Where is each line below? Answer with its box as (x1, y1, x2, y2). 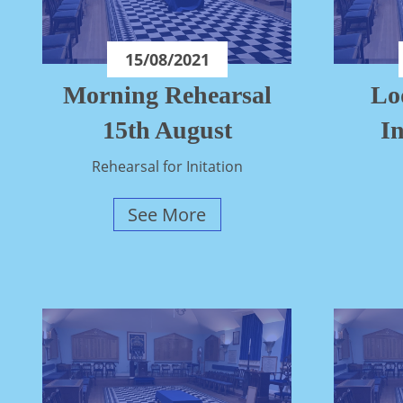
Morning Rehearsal (62, 81, 272, 110)
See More (128, 202, 207, 228)
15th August (102, 116, 232, 145)
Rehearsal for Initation (91, 157, 243, 177)
